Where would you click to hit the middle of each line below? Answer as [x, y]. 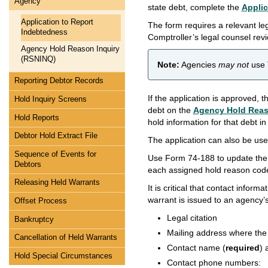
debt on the [170, 110]
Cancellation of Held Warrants [66, 238]
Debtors [28, 164]
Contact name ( [196, 248]
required [243, 248]
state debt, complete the [194, 7]
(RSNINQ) [38, 60]
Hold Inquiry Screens [51, 100]
